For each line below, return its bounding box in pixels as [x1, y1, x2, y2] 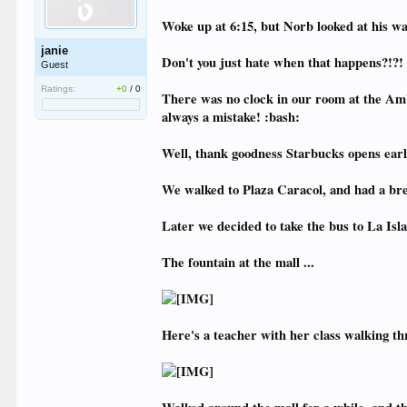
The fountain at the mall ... [162, 253, 315, 272]
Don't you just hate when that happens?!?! [162, 53, 404, 72]
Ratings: [41, 84, 76, 94]
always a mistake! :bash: [162, 107, 301, 126]
